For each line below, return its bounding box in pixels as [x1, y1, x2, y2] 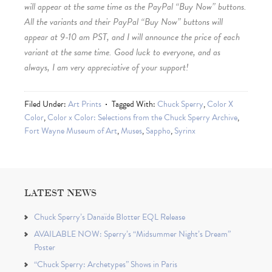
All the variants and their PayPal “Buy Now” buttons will [24, 15, 223, 29]
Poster [34, 241, 55, 254]
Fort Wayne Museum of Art [24, 124, 117, 137]
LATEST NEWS [24, 185, 97, 199]
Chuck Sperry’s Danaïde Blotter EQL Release [34, 211, 185, 223]
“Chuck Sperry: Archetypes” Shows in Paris [34, 258, 177, 271]
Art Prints [68, 98, 101, 110]
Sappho [146, 124, 171, 137]
